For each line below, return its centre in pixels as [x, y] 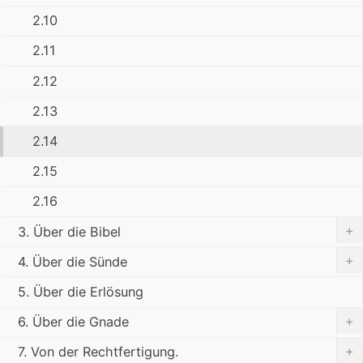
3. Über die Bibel [69, 231]
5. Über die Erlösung [81, 291]
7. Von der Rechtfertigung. [98, 352]
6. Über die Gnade [73, 322]
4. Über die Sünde [73, 261]
